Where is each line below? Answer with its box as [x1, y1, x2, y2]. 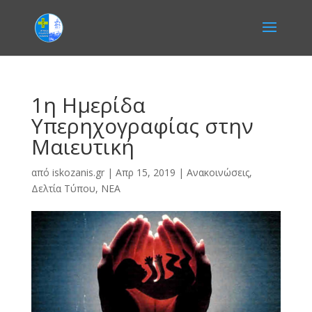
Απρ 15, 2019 [115, 166, 175, 179]
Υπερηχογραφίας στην [31, 111, 253, 140]
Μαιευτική [31, 132, 134, 161]
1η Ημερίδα [31, 91, 146, 119]
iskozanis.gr [52, 166, 104, 179]
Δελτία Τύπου [31, 182, 95, 195]
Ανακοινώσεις [186, 166, 249, 179]
